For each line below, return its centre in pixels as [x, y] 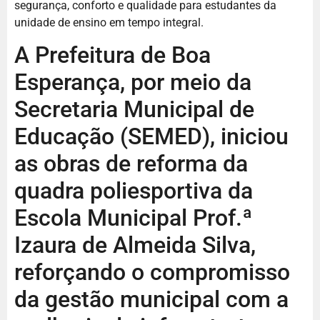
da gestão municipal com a [151, 300]
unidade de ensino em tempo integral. [109, 22]
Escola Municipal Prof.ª [133, 218]
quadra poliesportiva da [134, 191]
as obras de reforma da [131, 164]
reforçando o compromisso [152, 272]
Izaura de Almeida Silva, [135, 245]
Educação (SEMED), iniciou [151, 137]
